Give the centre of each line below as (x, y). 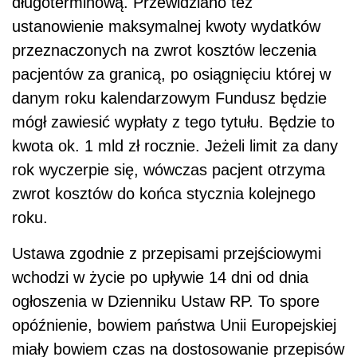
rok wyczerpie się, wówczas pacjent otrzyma (169, 169)
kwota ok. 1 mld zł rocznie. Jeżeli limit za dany (175, 145)
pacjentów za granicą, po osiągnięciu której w (171, 74)
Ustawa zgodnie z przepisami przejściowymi (167, 253)
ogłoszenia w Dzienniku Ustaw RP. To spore (166, 301)
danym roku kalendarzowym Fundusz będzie (169, 98)
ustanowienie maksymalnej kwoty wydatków (166, 26)
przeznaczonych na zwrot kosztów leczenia (164, 50)
